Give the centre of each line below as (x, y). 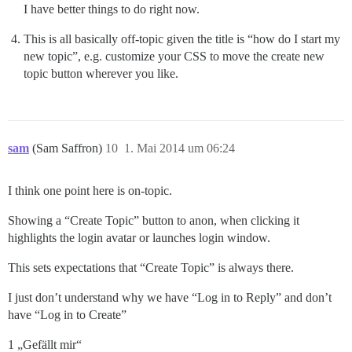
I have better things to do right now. (112, 9)
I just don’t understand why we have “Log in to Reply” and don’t (170, 298)
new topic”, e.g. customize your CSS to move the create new (174, 57)
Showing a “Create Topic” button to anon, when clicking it (154, 221)
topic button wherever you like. (101, 74)
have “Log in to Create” (67, 315)
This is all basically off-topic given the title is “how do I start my (182, 39)
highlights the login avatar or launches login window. (139, 238)
